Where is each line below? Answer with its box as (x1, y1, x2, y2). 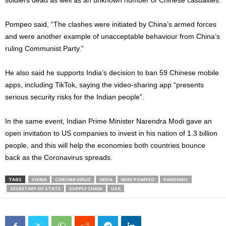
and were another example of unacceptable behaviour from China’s (5, 32, 220, 41)
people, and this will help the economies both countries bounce (5, 141, 205, 150)
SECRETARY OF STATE (10, 185, 61, 192)
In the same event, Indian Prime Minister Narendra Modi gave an (5, 117, 212, 126)
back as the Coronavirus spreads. (5, 153, 112, 162)
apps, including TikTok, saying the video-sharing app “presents (5, 81, 204, 89)
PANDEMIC (163, 176, 188, 183)
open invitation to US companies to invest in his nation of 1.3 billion (5, 129, 217, 138)
